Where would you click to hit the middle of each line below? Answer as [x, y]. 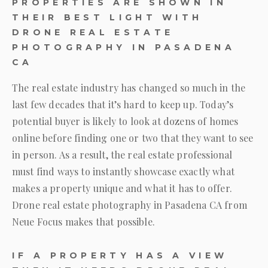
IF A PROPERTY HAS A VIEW [120, 255]
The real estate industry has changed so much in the [129, 88]
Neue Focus [37, 222]
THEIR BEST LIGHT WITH [107, 17]
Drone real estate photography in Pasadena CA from [130, 205]
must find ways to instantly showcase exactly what [123, 171]
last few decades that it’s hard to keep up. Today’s [123, 104]
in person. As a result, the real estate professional [122, 155]
